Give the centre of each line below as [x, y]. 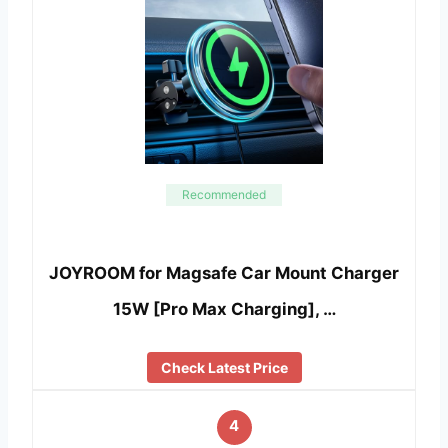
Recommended [224, 195]
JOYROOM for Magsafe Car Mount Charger [224, 272]
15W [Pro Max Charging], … [224, 308]
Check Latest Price [224, 368]
